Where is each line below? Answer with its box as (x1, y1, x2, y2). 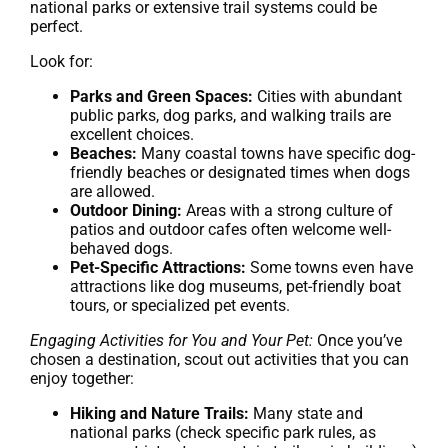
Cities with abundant (253, 87, 402, 107)
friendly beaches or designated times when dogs (70, 163, 410, 183)
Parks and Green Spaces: (70, 87, 253, 107)
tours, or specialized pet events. (70, 296, 290, 316)
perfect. (30, 17, 83, 37)
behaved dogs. (70, 239, 173, 259)
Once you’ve (313, 331, 402, 351)
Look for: (30, 52, 93, 72)
